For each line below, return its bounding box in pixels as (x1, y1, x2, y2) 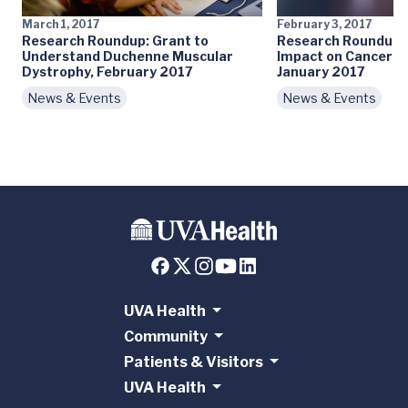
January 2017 (277, 64, 365, 79)
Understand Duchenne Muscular (22, 48, 233, 64)
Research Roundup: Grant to (22, 33, 209, 48)
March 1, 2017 (22, 17, 99, 31)
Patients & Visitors (123, 353, 263, 372)
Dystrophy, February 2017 (22, 64, 193, 79)
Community (123, 328, 208, 346)
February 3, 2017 (277, 17, 372, 31)
